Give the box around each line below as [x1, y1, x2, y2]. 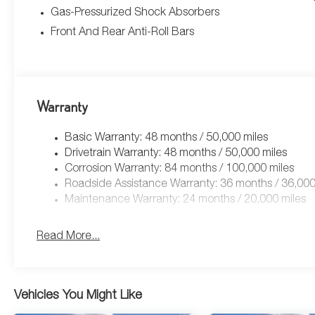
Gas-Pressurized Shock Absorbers [51, 8, 220, 20]
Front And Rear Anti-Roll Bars [51, 27, 195, 39]
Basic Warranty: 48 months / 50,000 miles [65, 133, 269, 145]
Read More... [37, 231, 101, 243]
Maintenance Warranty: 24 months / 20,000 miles [65, 195, 307, 207]
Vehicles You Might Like [14, 290, 142, 303]
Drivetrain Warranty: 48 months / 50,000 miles [65, 148, 288, 160]
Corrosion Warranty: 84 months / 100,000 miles [65, 164, 295, 176]
